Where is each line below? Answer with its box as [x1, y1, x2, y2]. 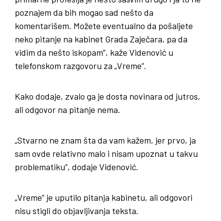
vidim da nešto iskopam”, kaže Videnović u [15, 47, 173, 58]
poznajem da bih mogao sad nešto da [15, 7, 153, 18]
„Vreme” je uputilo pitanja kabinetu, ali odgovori [15, 192, 192, 203]
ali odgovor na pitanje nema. [15, 104, 120, 115]
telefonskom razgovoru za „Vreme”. [15, 60, 147, 71]
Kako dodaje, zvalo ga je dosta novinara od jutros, [15, 91, 200, 102]
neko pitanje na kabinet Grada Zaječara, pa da [15, 34, 187, 44]
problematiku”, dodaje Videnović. [15, 161, 139, 172]
